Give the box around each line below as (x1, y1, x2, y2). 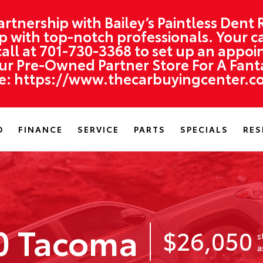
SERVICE (77, 123, 119, 135)
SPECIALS (180, 123, 228, 135)
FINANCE (18, 123, 63, 135)
